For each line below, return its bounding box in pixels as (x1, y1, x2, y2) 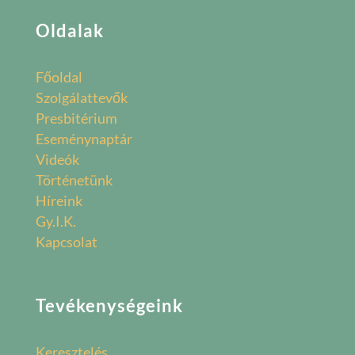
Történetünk (35, 171, 113, 189)
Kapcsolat (35, 233, 97, 251)
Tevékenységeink (35, 295, 183, 317)
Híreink (35, 192, 82, 210)
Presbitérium (35, 109, 117, 128)
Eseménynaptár (35, 130, 132, 148)
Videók (35, 151, 79, 169)
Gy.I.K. (35, 212, 76, 231)
